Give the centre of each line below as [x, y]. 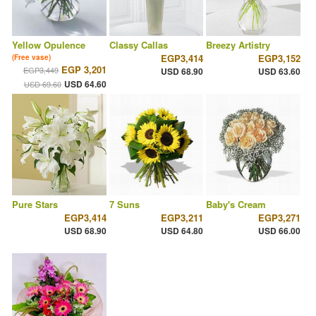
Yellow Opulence [49, 45]
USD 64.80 [182, 231]
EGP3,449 [41, 70]
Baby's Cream [236, 205]
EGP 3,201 [84, 70]
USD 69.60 [42, 84]
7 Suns [124, 205]
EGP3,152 [279, 59]
